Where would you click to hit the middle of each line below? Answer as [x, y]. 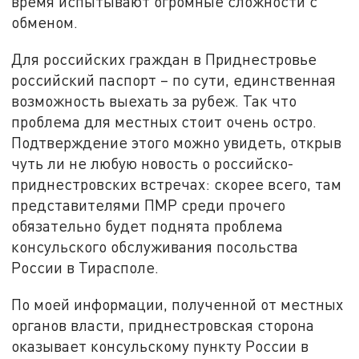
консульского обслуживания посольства [155, 247]
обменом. [45, 22]
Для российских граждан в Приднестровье [164, 59]
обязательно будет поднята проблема [147, 226]
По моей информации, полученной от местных [177, 304]
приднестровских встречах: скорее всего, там [177, 184]
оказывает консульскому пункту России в [160, 345]
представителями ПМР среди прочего [149, 205]
